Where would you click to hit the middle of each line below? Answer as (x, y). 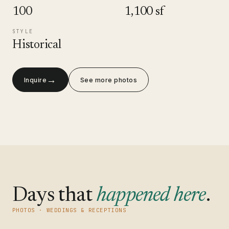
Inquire (36, 80)
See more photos (109, 80)
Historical (37, 45)
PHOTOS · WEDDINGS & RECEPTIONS (70, 210)
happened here (151, 196)
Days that (54, 196)
